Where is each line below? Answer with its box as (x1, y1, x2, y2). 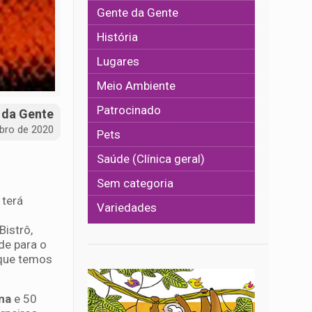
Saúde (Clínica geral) (97, 152, 205, 166)
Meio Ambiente (97, 79, 176, 93)
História (97, 30, 139, 44)
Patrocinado (97, 103, 162, 117)
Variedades (97, 201, 157, 214)
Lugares (97, 54, 140, 68)
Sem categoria (97, 176, 174, 190)
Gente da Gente (97, 6, 179, 19)
